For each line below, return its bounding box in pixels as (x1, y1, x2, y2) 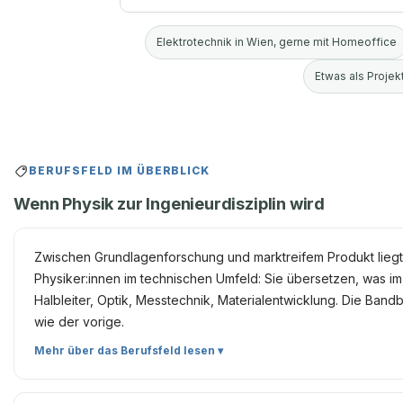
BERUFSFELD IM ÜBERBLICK (29, 164, 210, 177)
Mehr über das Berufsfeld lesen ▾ (34, 343, 224, 357)
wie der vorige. (34, 313, 125, 329)
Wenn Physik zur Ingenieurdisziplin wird (13, 193, 326, 213)
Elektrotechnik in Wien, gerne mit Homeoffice (156, 35, 397, 49)
